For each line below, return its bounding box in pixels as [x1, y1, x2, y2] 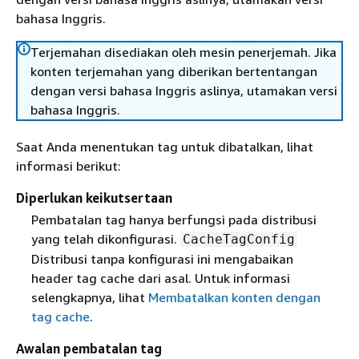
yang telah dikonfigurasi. [30, 231, 180, 248]
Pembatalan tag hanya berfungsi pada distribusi [30, 212, 317, 228]
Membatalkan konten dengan [147, 289, 321, 306]
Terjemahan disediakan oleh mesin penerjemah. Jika [30, 44, 337, 60]
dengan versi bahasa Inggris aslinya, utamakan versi [30, 83, 337, 99]
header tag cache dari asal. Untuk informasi [30, 270, 290, 287]
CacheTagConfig [182, 232, 295, 248]
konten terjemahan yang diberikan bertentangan [30, 63, 317, 79]
